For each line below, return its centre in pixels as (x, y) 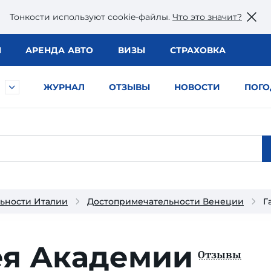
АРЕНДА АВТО (59, 50)
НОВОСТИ (197, 87)
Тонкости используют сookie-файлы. (91, 17)
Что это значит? (207, 17)
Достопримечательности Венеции (165, 201)
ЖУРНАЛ (64, 87)
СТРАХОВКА (198, 50)
